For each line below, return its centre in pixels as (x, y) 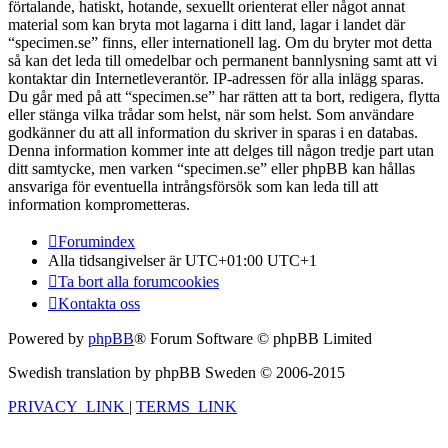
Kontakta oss (99, 304)
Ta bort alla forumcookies (138, 282)
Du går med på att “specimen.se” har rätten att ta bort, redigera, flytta (224, 97)
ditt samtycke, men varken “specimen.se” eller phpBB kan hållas (211, 169)
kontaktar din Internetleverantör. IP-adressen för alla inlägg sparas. (216, 79)
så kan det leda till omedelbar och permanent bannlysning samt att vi (222, 61)
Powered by (48, 339)
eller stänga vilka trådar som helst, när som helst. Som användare (211, 115)
